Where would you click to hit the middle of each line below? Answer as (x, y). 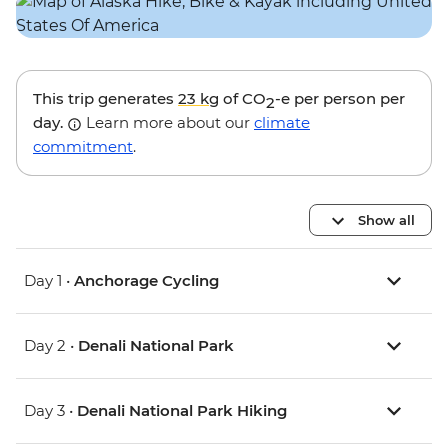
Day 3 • (50, 411)
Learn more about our (168, 123)
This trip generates (105, 99)
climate (282, 123)
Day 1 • (49, 281)
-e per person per (340, 99)
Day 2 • (51, 346)
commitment (83, 147)
